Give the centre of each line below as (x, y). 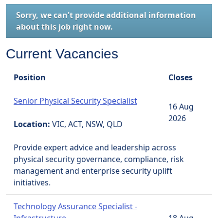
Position (30, 77)
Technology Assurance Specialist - (75, 206)
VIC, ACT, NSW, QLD (87, 124)
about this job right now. (64, 27)
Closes (181, 77)
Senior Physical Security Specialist (75, 101)
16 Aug (181, 107)
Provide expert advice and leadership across (95, 147)
